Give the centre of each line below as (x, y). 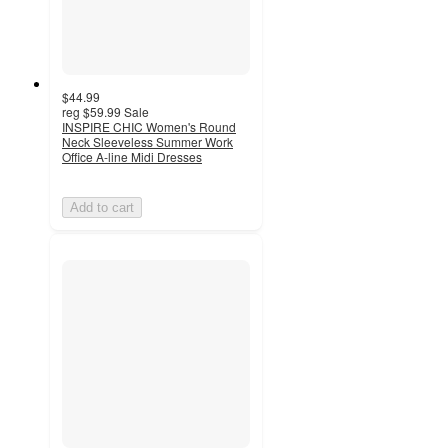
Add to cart (102, 207)
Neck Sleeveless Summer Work (147, 141)
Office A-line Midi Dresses (132, 156)
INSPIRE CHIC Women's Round (149, 126)
